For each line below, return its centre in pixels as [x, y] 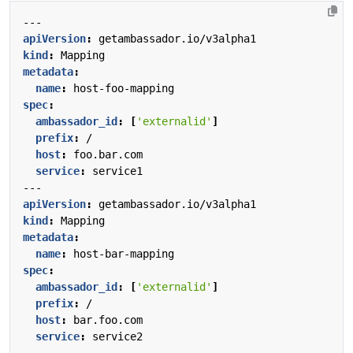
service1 [117, 171]
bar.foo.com [108, 320]
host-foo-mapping [124, 88]
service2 [117, 336]
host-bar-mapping [124, 253]
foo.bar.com [108, 154]
